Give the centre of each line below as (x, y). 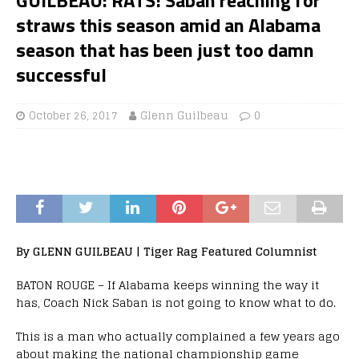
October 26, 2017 (73, 115)
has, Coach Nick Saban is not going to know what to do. (176, 302)
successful (61, 74)
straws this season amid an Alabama (168, 24)
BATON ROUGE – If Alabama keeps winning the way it (167, 284)
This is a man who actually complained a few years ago (178, 336)
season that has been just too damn (165, 49)
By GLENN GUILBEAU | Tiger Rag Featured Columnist (166, 251)
